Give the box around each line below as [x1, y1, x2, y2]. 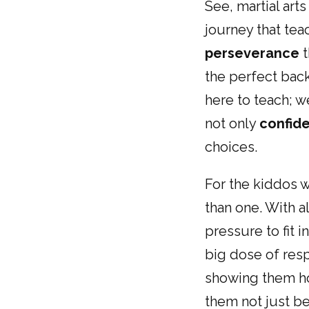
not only [205, 115, 259, 132]
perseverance [205, 45, 299, 61]
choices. [205, 139, 257, 155]
